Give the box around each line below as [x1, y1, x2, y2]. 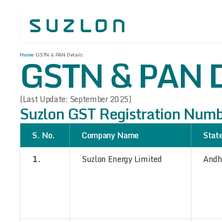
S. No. [32, 129, 55, 142]
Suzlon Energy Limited [82, 153, 162, 166]
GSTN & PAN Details [36, 51, 83, 58]
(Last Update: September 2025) [20, 93, 132, 106]
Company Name [82, 129, 139, 142]
